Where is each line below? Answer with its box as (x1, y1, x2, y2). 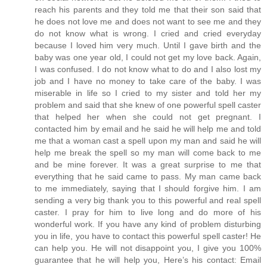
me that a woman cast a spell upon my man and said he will (35, 135, 261, 145)
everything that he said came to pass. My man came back (35, 171, 261, 181)
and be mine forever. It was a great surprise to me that (35, 159, 261, 169)
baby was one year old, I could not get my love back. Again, (35, 52, 261, 62)
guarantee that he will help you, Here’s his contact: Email (35, 254, 261, 265)
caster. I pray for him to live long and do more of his (35, 207, 261, 217)
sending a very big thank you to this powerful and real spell (35, 195, 261, 205)
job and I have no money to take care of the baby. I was (35, 76, 261, 86)
